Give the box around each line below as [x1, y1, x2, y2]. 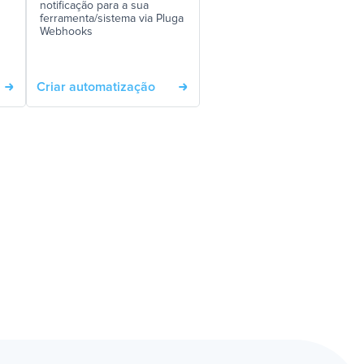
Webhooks [40, 26, 93, 37]
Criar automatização [37, 80, 155, 93]
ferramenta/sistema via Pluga [40, 13, 184, 24]
